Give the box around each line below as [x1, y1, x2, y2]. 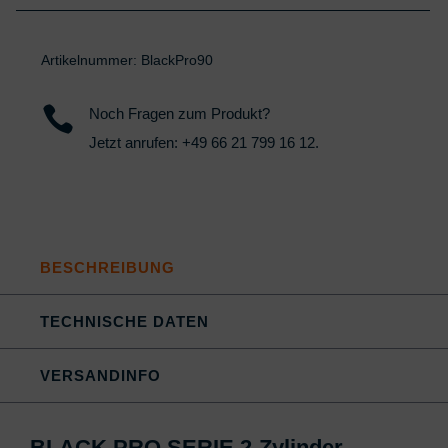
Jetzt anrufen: [88, 133, 182, 151]
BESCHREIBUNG [40, 258, 175, 276]
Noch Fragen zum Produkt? [88, 104, 270, 122]
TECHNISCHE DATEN [40, 312, 209, 330]
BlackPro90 [141, 51, 214, 68]
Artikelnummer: [41, 51, 142, 68]
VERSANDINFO [40, 366, 161, 384]
